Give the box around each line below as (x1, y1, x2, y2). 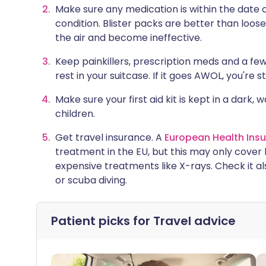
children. (55, 107, 95, 121)
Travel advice (153, 213, 236, 229)
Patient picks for (51, 213, 153, 229)
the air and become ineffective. (55, 31, 202, 45)
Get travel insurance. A (55, 131, 164, 144)
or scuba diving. (55, 173, 127, 187)
